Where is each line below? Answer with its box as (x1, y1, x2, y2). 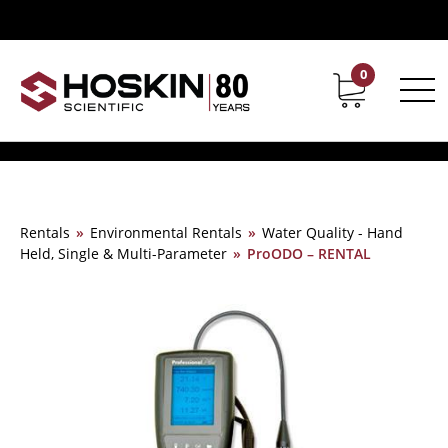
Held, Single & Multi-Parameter (20, 244, 227, 263)
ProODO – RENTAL (247, 244, 371, 263)
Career (386, 71, 428, 90)
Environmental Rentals (90, 223, 242, 242)
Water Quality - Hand (262, 223, 403, 242)
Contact (301, 71, 350, 90)
